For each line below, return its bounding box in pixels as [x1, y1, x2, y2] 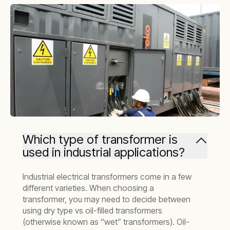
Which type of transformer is [23, 132, 178, 147]
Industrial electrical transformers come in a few [23, 171, 191, 182]
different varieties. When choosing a [23, 183, 154, 194]
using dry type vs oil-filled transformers [23, 205, 162, 216]
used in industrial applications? [23, 145, 185, 160]
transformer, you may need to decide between [23, 194, 190, 205]
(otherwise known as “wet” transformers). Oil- [23, 217, 189, 227]
